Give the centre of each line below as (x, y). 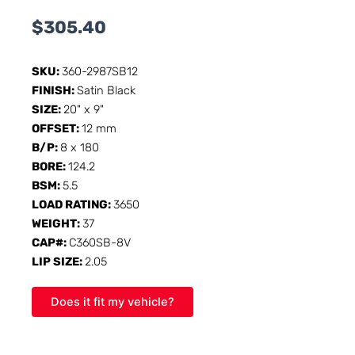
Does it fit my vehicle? (113, 302)
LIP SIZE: (58, 261)
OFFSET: (57, 128)
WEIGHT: (57, 223)
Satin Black (106, 90)
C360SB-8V (100, 242)
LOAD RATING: (73, 204)
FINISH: (54, 90)
